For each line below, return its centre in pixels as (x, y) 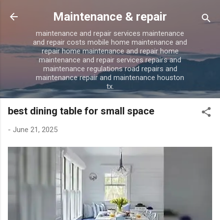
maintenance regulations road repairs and (110, 69)
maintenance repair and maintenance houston (110, 78)
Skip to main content (183, 12)
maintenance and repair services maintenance (110, 33)
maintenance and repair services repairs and (110, 60)
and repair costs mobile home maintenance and (110, 42)
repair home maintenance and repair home (110, 51)
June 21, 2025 (35, 130)
